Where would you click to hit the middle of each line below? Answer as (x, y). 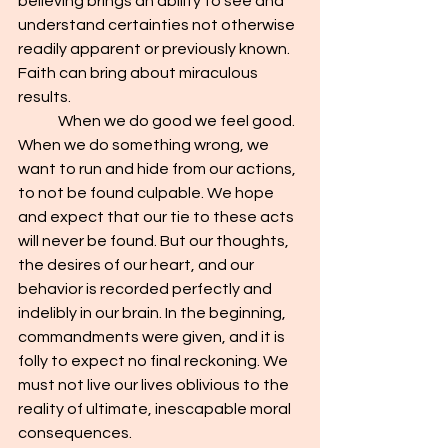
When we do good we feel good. (38, 121)
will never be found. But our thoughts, (155, 241)
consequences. (75, 433)
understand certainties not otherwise (158, 25)
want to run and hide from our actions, (158, 169)
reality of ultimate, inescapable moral (156, 409)
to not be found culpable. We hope (147, 193)
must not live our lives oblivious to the (155, 385)
